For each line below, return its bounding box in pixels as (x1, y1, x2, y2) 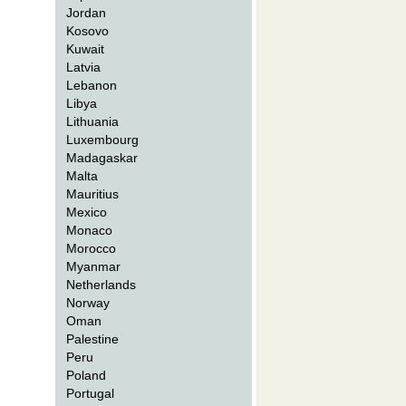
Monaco (66, 223, 113, 237)
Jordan (66, 5, 107, 20)
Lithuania (66, 114, 120, 129)
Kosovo (66, 24, 110, 38)
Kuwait (66, 42, 105, 56)
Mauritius (66, 187, 120, 201)
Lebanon (66, 78, 118, 92)
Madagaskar (66, 150, 139, 165)
